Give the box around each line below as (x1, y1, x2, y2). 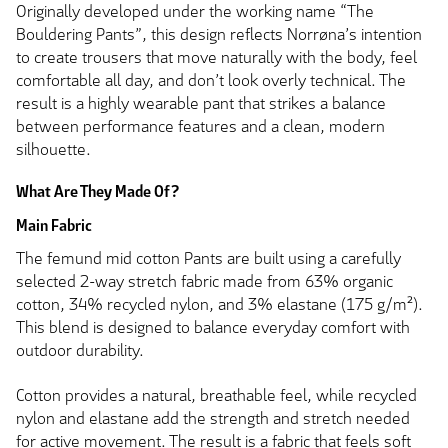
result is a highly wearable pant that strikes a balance (16, 92, 386, 114)
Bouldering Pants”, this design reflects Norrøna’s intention (16, 23, 422, 45)
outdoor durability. (16, 339, 144, 361)
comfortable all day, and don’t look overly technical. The (16, 69, 406, 91)
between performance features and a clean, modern (16, 115, 385, 137)
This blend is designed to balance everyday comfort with (16, 316, 410, 338)
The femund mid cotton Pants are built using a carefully (16, 247, 401, 269)
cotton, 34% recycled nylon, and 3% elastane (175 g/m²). (16, 293, 423, 315)
